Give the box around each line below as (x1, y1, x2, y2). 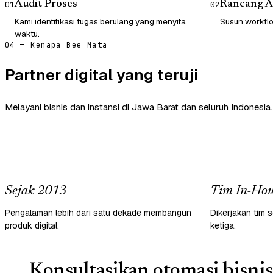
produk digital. (5, 219, 59, 231)
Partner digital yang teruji (5, 64, 198, 85)
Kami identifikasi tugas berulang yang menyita (15, 15, 186, 27)
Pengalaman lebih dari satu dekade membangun (5, 207, 191, 218)
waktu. (15, 27, 40, 39)
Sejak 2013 (5, 184, 66, 198)
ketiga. (210, 219, 236, 231)
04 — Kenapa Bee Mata (5, 40, 108, 50)
